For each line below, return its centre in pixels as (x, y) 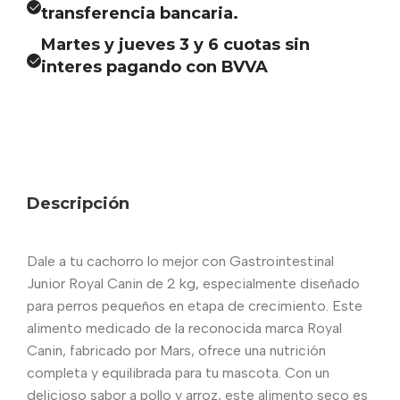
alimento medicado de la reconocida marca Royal (184, 328)
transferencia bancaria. (140, 13)
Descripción (78, 204)
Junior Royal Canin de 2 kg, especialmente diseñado (193, 283)
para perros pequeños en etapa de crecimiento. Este (195, 305)
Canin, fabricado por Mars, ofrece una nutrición (176, 350)
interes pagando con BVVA (154, 67)
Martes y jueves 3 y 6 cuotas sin (175, 44)
